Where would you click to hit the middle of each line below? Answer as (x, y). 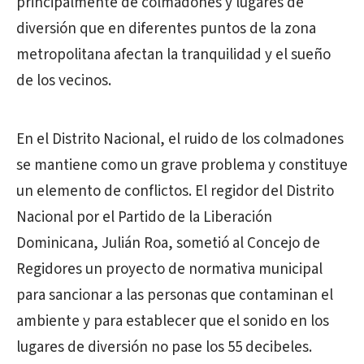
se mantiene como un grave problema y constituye (182, 165)
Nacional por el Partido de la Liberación (144, 217)
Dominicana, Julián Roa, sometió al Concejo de (168, 243)
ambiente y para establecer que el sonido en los (173, 321)
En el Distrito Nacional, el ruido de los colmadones (180, 139)
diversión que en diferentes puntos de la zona (166, 29)
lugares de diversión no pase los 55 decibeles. (164, 347)
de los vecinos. (64, 81)
